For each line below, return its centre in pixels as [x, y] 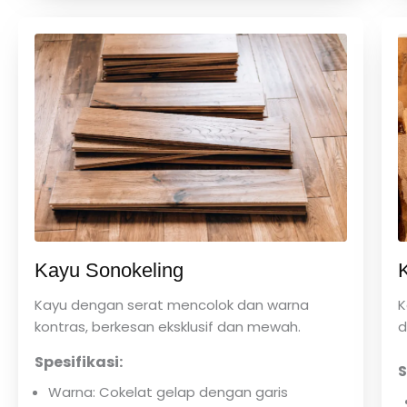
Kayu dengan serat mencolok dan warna [172, 305]
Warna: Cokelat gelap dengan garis [168, 392]
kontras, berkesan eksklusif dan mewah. [168, 327]
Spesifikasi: [79, 362]
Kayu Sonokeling [109, 271]
